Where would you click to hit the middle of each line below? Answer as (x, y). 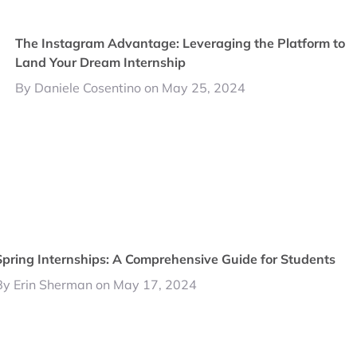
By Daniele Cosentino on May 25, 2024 (131, 88)
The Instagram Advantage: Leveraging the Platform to (180, 43)
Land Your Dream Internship (101, 62)
